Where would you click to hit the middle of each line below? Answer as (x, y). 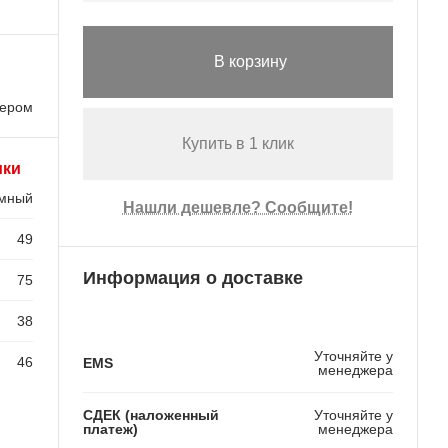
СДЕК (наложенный (150, 414)
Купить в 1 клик (237, 144)
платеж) (110, 428)
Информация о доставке (192, 277)
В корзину (251, 62)
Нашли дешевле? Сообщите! (237, 208)
